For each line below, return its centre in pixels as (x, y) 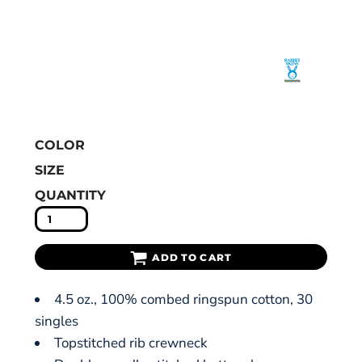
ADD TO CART (192, 258)
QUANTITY (70, 195)
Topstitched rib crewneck (131, 343)
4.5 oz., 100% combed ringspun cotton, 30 (183, 299)
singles (57, 321)
